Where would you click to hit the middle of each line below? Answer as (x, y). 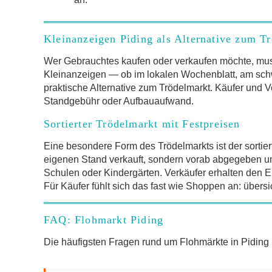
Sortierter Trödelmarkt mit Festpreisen (142, 124)
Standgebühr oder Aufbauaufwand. (119, 101)
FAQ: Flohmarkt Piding (104, 219)
